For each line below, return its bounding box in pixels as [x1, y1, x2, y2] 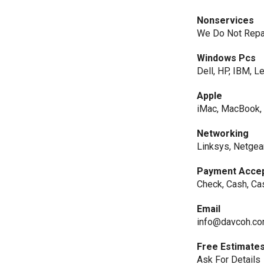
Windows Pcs [197, 52, 256, 64]
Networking [197, 128, 249, 139]
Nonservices [197, 15, 255, 26]
